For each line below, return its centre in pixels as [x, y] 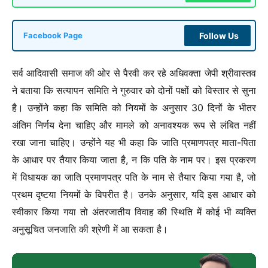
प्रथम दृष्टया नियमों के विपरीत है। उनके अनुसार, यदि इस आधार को [134, 195]
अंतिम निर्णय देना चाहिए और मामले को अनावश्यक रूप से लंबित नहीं [134, 125]
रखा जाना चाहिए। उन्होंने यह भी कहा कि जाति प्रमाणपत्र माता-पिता [134, 143]
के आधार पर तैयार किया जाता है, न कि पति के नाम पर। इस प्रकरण [134, 160]
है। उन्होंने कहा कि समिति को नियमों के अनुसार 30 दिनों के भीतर [134, 108]
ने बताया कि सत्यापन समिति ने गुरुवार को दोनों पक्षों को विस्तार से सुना [134, 91]
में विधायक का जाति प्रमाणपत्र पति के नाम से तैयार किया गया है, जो [134, 177]
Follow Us [219, 36]
